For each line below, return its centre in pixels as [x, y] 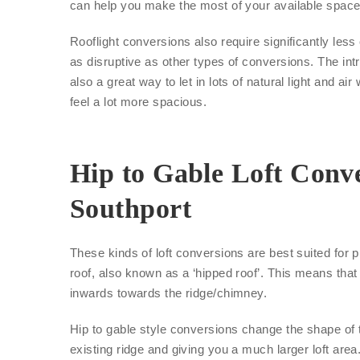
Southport [131, 208]
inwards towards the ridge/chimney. [169, 292]
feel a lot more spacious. [139, 101]
